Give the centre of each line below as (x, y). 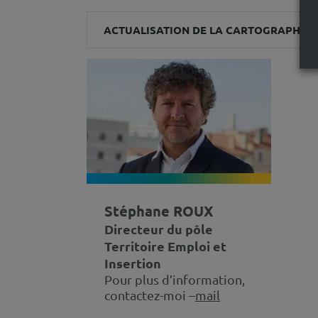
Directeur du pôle (159, 229)
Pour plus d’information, (175, 279)
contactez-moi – (150, 295)
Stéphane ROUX (159, 210)
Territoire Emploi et (165, 246)
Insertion (133, 263)
